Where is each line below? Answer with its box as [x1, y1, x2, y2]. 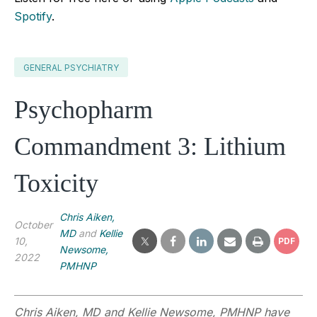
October [14, 219, 52, 231]
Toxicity [14, 168, 98, 197]
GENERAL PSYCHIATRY [23, 62, 119, 73]
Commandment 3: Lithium [14, 132, 286, 161]
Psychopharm [14, 95, 153, 124]
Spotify [14, 8, 52, 23]
